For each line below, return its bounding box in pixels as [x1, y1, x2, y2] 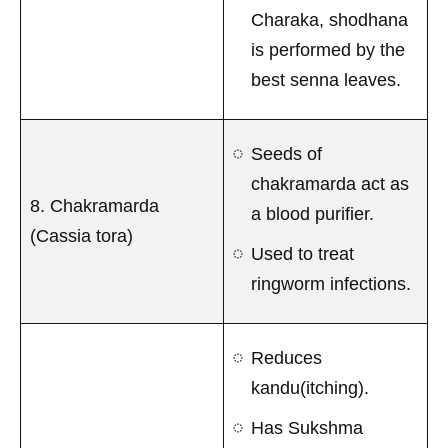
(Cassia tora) [30, 225, 133, 246]
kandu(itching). [251, 377, 369, 398]
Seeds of [251, 143, 322, 164]
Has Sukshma [251, 417, 363, 438]
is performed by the [251, 39, 405, 60]
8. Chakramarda [30, 195, 159, 216]
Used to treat [251, 243, 354, 264]
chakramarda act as [251, 173, 409, 194]
